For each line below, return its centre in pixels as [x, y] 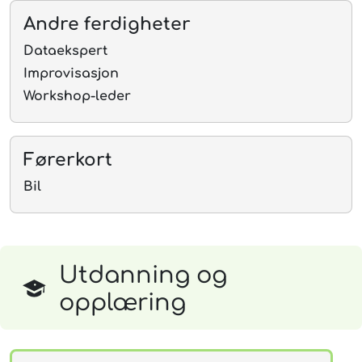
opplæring [122, 303]
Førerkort [68, 160]
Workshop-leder [77, 97]
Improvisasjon [71, 74]
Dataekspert [65, 51]
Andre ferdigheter [107, 25]
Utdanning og [143, 276]
